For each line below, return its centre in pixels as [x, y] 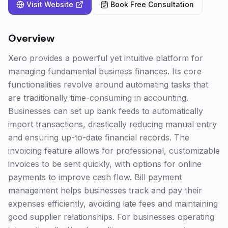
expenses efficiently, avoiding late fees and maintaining [113, 204]
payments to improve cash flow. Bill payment [95, 177]
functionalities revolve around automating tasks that [108, 84]
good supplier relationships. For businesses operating [111, 217]
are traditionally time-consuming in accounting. [98, 98]
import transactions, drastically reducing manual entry [112, 124]
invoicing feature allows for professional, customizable [114, 151]
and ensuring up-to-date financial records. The [99, 137]
